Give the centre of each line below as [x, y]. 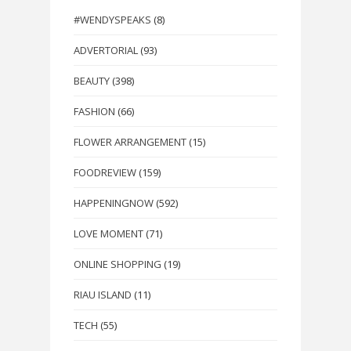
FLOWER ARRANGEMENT [130, 141]
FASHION [94, 111]
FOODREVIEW [105, 172]
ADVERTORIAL [106, 50]
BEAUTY [92, 80]
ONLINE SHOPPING [118, 264]
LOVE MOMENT [109, 233]
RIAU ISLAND [103, 294]
